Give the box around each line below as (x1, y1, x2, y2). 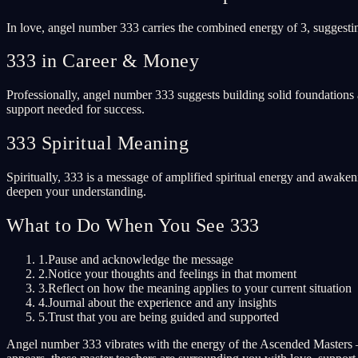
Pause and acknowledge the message (48, 252, 233, 266)
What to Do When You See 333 (6, 215, 260, 237)
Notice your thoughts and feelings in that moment (48, 266, 296, 280)
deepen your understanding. (6, 185, 146, 199)
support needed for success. (6, 102, 145, 117)
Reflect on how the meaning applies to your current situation (48, 280, 352, 295)
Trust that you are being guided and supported (48, 309, 279, 324)
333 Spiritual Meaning (6, 133, 189, 154)
